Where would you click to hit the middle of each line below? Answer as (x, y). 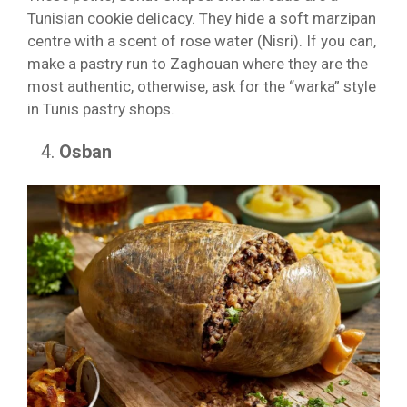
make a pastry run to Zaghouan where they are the (198, 63)
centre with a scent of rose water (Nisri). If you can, (202, 40)
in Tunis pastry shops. (103, 109)
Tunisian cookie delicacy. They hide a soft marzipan (202, 18)
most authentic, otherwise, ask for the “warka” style (202, 86)
